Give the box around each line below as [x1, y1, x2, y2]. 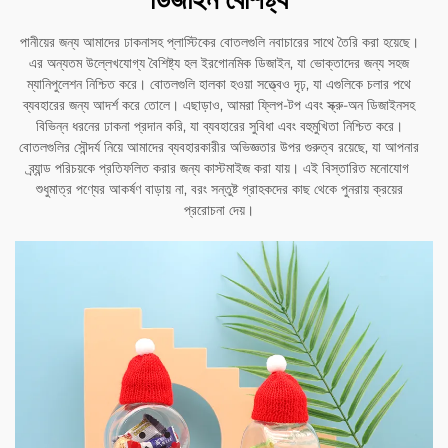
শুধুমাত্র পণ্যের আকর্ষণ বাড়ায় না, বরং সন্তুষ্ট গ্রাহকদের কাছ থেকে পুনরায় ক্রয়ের [35, 180, 403, 199]
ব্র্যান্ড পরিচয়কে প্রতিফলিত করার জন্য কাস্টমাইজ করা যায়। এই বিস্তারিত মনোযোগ [29, 159, 409, 178]
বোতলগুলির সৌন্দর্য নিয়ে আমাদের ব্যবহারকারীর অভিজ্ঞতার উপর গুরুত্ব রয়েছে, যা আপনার [19, 138, 419, 157]
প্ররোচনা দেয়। [184, 201, 254, 220]
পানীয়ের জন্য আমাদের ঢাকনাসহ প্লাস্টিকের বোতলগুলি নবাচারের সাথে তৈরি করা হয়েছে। [19, 33, 419, 52]
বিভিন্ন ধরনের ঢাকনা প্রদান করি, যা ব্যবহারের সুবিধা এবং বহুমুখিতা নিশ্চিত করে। [35, 117, 403, 136]
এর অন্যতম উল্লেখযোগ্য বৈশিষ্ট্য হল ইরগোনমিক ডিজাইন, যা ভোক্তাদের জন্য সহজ [29, 54, 409, 73]
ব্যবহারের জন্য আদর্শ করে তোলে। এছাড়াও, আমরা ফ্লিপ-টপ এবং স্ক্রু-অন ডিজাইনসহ [23, 96, 415, 115]
